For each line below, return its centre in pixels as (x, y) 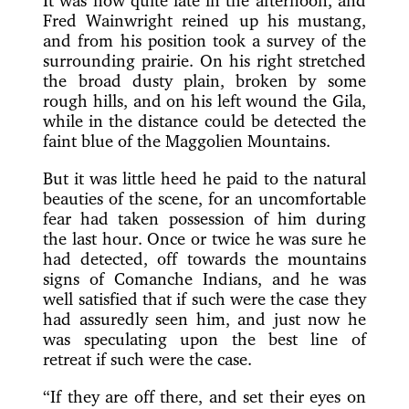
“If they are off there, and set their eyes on (204, 396)
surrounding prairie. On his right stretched (204, 61)
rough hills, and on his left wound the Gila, (204, 101)
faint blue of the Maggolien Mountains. (187, 141)
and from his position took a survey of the (204, 41)
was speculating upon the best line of (204, 339)
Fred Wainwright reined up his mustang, (204, 21)
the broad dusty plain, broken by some (204, 81)
